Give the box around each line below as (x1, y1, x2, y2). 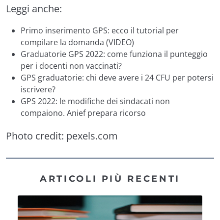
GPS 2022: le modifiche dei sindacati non (21, 95, 170, 107)
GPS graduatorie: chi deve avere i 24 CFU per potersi (21, 72, 214, 83)
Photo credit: (6, 129, 66, 142)
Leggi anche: (6, 1, 62, 15)
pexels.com (66, 129, 118, 142)
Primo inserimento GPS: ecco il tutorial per (21, 25, 179, 36)
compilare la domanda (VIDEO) (21, 36, 134, 48)
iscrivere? (21, 83, 55, 95)
